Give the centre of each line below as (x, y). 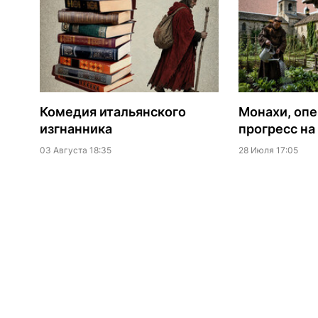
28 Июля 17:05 (268, 150)
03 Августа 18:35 (75, 150)
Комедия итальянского (113, 112)
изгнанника (76, 129)
